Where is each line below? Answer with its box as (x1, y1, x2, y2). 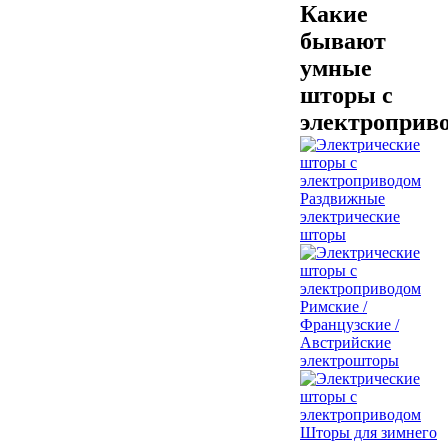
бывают (300, 27, 386, 54)
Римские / (300, 297, 367, 315)
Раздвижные (300, 189, 385, 207)
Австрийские (300, 333, 391, 351)
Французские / (300, 315, 399, 333)
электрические (300, 207, 400, 225)
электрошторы (300, 351, 399, 369)
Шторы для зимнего (300, 423, 437, 441)
